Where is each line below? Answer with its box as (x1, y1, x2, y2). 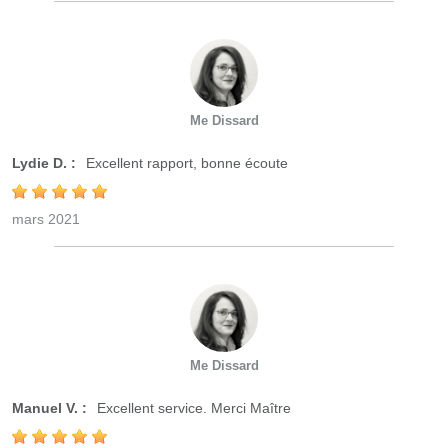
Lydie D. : (12, 155, 76, 171)
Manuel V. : (12, 400, 87, 416)
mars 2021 (12, 211, 80, 227)
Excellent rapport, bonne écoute (82, 155, 288, 171)
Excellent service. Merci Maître (93, 400, 291, 416)
